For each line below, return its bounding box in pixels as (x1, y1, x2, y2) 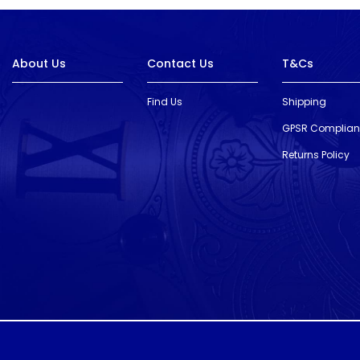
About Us (12, 55, 66, 72)
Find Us (147, 95, 182, 108)
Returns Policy (282, 148, 350, 162)
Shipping (282, 95, 326, 108)
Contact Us (147, 55, 214, 72)
